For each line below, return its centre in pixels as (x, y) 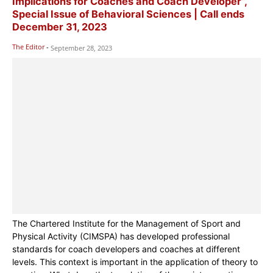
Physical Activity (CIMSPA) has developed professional (121, 236)
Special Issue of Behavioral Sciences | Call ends (128, 14)
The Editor (28, 47)
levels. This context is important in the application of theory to (135, 261)
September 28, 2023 (81, 48)
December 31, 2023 (60, 27)
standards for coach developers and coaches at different (126, 249)
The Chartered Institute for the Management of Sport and (126, 223)
